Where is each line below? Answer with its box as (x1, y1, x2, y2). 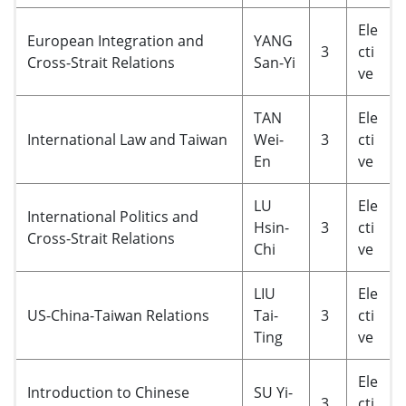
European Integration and (27, 31, 204, 51)
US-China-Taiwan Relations (27, 305, 209, 325)
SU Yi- (254, 382, 293, 402)
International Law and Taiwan (27, 130, 227, 150)
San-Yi (254, 53, 295, 72)
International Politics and (27, 207, 198, 227)
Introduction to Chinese (27, 382, 189, 402)
